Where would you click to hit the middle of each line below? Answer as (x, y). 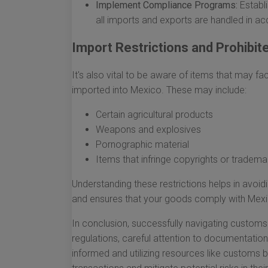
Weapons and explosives (148, 130)
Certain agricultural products (154, 115)
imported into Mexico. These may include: (159, 90)
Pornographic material (142, 144)
